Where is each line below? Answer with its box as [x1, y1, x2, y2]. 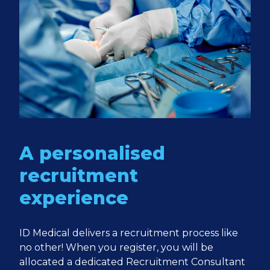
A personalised [19, 142, 165, 165]
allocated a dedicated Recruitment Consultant [19, 256, 245, 268]
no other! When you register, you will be [19, 242, 213, 253]
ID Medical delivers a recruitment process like [19, 227, 238, 239]
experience [19, 187, 128, 209]
